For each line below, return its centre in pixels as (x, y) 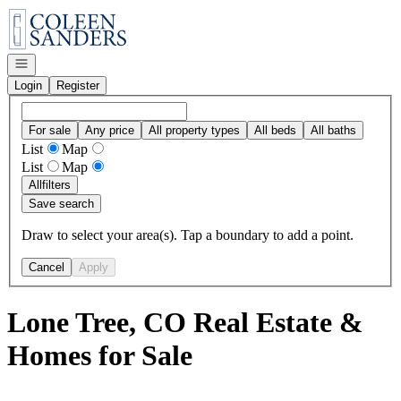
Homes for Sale (100, 356)
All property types (194, 130)
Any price (110, 130)
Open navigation (55, 62)
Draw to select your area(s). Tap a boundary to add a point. (188, 235)
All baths (333, 130)
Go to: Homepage (57, 14)
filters (56, 184)
